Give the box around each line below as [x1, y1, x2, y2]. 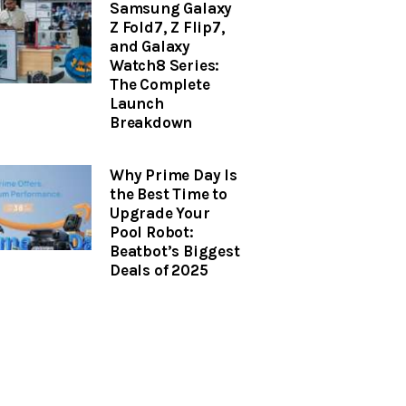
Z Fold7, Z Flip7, [110, 17, 226, 36]
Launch [110, 93, 164, 112]
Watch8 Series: [110, 55, 220, 74]
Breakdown [110, 112, 193, 131]
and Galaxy [110, 36, 191, 55]
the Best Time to [110, 185, 227, 203]
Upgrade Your [110, 204, 210, 222]
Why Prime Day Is [110, 166, 237, 184]
